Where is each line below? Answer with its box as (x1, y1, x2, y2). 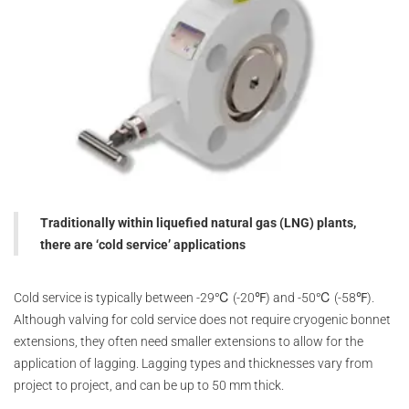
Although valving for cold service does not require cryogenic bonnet (14, 312, 391, 328)
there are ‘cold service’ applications (40, 237, 246, 253)
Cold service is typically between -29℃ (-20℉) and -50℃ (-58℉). (14, 290, 374, 306)
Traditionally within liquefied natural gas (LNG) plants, (40, 215, 356, 231)
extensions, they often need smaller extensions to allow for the (14, 334, 363, 350)
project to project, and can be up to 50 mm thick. (14, 378, 284, 393)
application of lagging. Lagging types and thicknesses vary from (14, 356, 372, 372)
